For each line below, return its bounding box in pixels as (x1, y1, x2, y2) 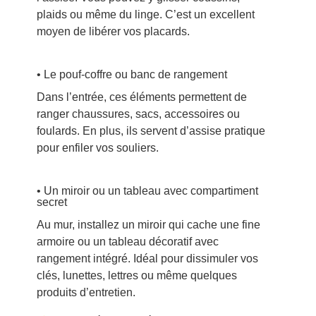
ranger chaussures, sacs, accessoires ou (36, 108, 240, 120)
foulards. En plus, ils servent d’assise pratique (36, 125, 265, 137)
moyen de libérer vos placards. (36, 25, 190, 37)
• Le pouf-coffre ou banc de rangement (36, 68, 227, 80)
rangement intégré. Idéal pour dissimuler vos (36, 253, 258, 265)
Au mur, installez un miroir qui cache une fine (36, 219, 260, 231)
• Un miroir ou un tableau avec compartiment (36, 185, 258, 197)
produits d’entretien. (36, 286, 135, 298)
